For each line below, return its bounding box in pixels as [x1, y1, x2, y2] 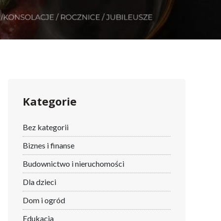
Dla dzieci [23, 177, 56, 186]
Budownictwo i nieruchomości [23, 158, 124, 168]
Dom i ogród [23, 195, 65, 205]
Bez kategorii [23, 122, 69, 132]
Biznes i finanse [23, 140, 74, 150]
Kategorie [23, 93, 76, 109]
